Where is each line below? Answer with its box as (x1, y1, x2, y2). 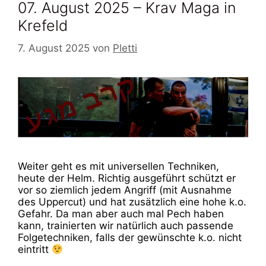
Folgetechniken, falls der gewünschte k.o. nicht (18, 231, 242, 243)
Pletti (113, 42, 137, 55)
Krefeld (18, 16, 68, 34)
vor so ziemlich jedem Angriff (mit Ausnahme (18, 183, 232, 196)
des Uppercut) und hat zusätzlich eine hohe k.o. (18, 195, 246, 208)
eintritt (18, 243, 52, 255)
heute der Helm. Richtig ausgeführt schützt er (18, 172, 236, 184)
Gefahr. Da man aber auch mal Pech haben (18, 207, 224, 220)
